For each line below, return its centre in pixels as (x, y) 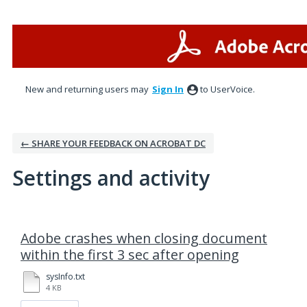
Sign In (168, 89)
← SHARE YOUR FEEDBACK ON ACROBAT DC (113, 143)
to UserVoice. (228, 89)
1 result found (44, 221)
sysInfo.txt (65, 277)
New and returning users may (88, 89)
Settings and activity (111, 178)
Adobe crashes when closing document (144, 238)
